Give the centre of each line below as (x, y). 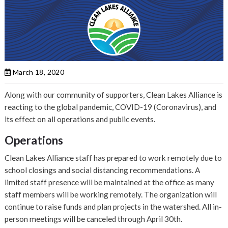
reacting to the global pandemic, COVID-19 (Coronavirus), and (111, 107)
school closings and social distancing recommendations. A (103, 170)
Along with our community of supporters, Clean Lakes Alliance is (114, 95)
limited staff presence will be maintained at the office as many (110, 182)
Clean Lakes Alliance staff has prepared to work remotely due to (113, 158)
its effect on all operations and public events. (80, 119)
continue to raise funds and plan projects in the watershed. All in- (113, 207)
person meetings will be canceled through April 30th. (94, 219)
